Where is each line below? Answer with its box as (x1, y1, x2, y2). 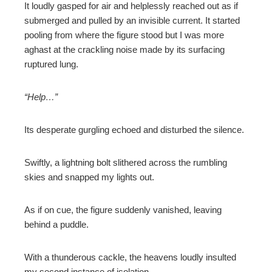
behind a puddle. (24, 219, 91, 229)
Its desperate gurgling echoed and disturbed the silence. (24, 124, 244, 135)
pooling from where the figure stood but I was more (24, 29, 224, 40)
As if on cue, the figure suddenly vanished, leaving (24, 204, 222, 215)
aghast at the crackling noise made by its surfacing (24, 44, 225, 55)
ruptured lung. (24, 58, 78, 69)
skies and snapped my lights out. (24, 171, 154, 182)
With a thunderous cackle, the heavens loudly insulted (24, 251, 236, 262)
